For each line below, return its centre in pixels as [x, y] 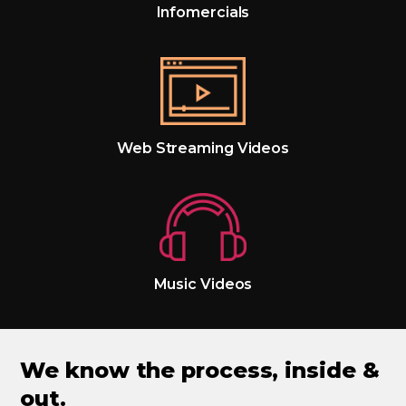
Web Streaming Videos [203, 149]
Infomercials [203, 13]
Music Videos [203, 285]
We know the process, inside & [200, 371]
